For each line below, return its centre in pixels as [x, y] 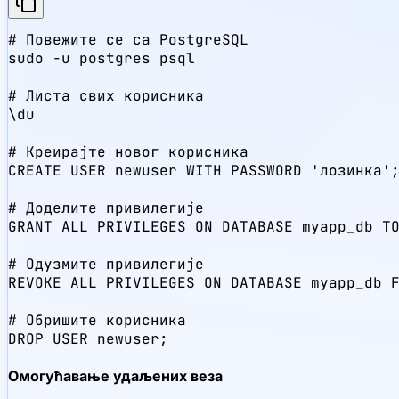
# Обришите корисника [97, 320]
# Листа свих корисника [106, 96]
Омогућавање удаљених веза [115, 376]
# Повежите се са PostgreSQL [128, 40]
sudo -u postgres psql [102, 58]
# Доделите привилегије [106, 208]
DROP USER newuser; [88, 339]
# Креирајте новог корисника [128, 152]
